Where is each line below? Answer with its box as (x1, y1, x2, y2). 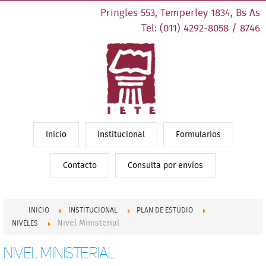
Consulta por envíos (128, 159, 203, 172)
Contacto (63, 159, 97, 172)
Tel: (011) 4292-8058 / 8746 (141, 20, 260, 37)
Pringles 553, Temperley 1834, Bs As (100, 5, 260, 21)
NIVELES (12, 217, 38, 229)
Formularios (175, 128, 221, 141)
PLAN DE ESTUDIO (137, 204, 193, 216)
